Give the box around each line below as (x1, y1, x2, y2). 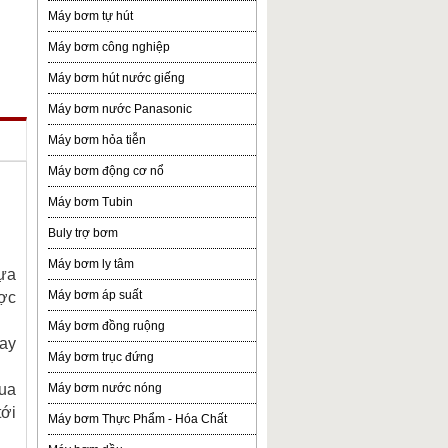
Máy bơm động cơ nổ (48, 164, 164, 178)
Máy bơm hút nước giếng (48, 71, 185, 85)
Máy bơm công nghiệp (48, 40, 170, 54)
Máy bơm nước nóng (48, 381, 162, 395)
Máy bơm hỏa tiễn (48, 133, 146, 147)
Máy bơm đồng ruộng (48, 319, 165, 333)
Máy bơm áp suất (48, 288, 142, 302)
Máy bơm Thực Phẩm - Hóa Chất (48, 412, 227, 426)
